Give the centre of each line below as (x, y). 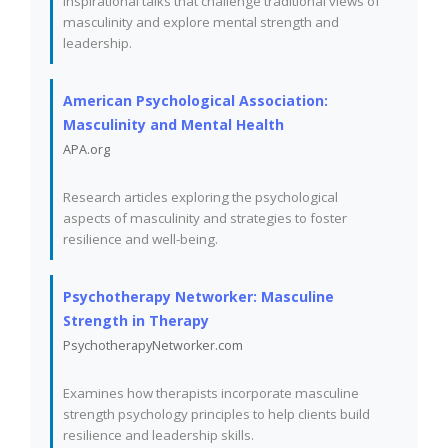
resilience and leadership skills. (158, 435)
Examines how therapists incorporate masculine (211, 393)
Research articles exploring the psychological (200, 197)
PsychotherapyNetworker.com (153, 345)
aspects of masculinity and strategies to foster (205, 218)
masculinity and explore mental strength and (201, 22)
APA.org (86, 149)
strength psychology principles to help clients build (216, 414)
